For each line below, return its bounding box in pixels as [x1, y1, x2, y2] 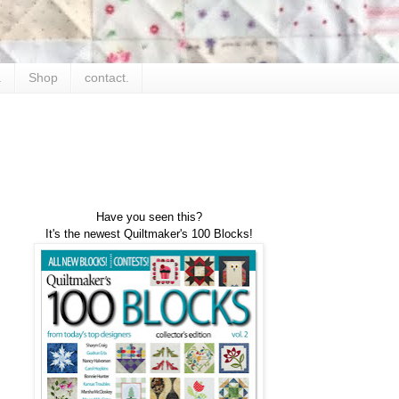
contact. [85, 70, 129, 85]
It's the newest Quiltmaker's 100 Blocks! [45, 227, 253, 241]
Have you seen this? [95, 210, 202, 224]
